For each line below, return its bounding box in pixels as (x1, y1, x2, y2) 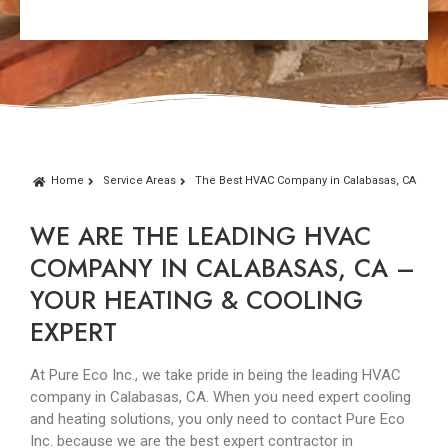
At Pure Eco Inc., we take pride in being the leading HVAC (30, 366, 401, 385)
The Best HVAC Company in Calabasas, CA (194, 174, 416, 188)
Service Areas (102, 174, 176, 188)
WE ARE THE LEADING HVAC (30, 218, 371, 255)
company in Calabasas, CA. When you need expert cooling (30, 388, 411, 407)
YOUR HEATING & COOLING (30, 282, 363, 319)
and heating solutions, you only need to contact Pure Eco (30, 410, 405, 429)
